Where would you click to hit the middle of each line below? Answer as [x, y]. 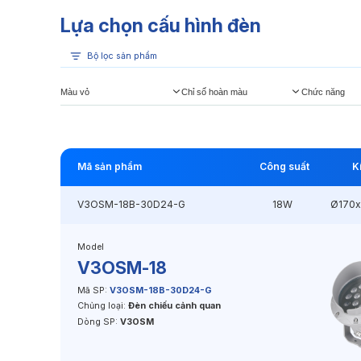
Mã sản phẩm [109, 167]
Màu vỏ [75, 91]
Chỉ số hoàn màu [214, 91]
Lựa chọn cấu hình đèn [161, 26]
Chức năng [323, 91]
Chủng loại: [102, 306]
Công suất [285, 167]
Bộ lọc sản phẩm [122, 56]
